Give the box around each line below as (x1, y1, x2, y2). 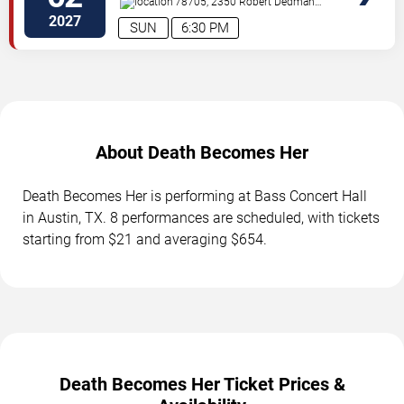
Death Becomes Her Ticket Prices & (59, 372, 345, 395)
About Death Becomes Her (96, 141, 308, 163)
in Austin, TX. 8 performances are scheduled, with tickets (23, 208, 380, 226)
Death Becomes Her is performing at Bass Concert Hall (23, 187, 367, 205)
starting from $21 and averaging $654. (23, 230, 267, 248)
